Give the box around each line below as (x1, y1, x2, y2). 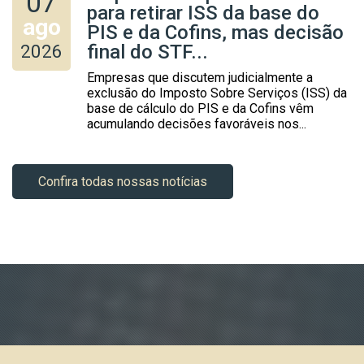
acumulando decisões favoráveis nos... (87, 115, 306, 132)
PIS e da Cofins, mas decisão (87, 20, 344, 44)
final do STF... (87, 40, 208, 63)
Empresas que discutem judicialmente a (87, 69, 313, 85)
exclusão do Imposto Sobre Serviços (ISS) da (87, 84, 347, 101)
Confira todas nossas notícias (38, 173, 207, 189)
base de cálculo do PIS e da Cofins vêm (87, 100, 314, 116)
